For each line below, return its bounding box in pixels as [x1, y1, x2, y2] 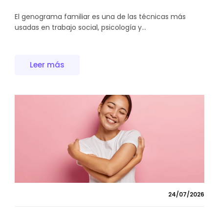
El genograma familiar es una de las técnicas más [15, 11, 186, 22]
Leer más [30, 60, 65, 70]
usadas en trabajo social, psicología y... [15, 22, 146, 32]
